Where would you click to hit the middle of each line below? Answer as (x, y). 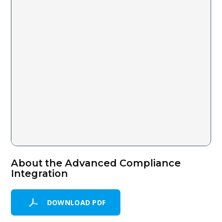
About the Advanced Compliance (96, 163)
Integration (40, 173)
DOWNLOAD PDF (76, 203)
